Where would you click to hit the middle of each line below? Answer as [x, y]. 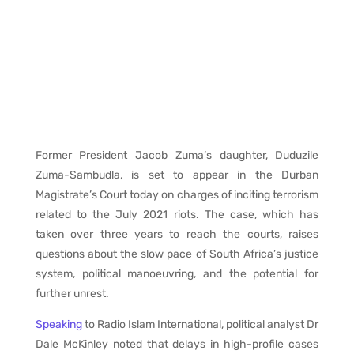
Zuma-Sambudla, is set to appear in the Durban [177, 175]
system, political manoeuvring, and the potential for [177, 274]
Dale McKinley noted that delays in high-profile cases [177, 344]
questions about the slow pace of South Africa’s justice [177, 254]
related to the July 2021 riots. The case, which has [177, 215]
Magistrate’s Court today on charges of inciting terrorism [177, 195]
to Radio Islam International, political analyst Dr [200, 324]
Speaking [58, 324]
